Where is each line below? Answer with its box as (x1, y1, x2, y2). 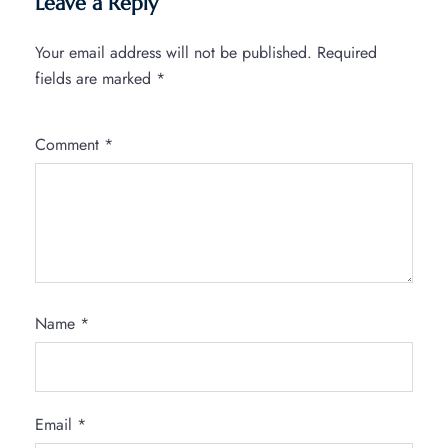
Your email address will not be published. (35, 41, 312, 65)
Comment (35, 133, 104, 157)
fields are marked (35, 67, 156, 91)
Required (317, 41, 377, 65)
